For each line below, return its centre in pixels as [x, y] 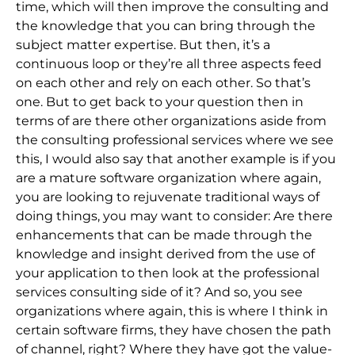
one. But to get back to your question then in [160, 101]
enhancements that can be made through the [164, 235]
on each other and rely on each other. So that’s [163, 82]
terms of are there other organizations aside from [171, 120]
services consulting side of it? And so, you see [159, 292]
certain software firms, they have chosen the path [174, 330]
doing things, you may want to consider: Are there [174, 216]
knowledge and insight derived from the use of [165, 254]
